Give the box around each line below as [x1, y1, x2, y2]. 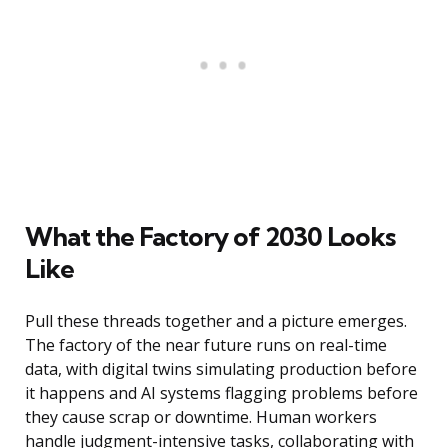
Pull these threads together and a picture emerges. [25, 310, 407, 333]
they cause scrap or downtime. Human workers [25, 406, 377, 429]
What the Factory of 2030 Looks [25, 220, 395, 254]
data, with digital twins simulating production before [25, 358, 417, 381]
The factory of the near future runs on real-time [25, 334, 387, 357]
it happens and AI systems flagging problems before [25, 382, 418, 405]
